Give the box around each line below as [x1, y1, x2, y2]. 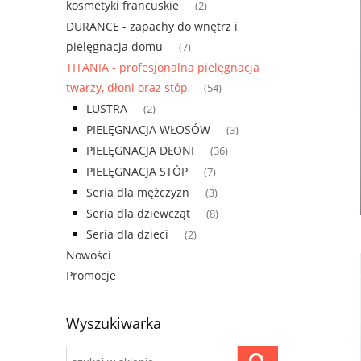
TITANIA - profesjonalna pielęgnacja [66, 60, 259, 76]
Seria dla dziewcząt [86, 205, 190, 222]
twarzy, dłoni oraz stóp [66, 80, 188, 96]
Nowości [66, 247, 111, 263]
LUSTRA [86, 101, 127, 117]
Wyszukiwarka [66, 313, 161, 334]
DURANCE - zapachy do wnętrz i [66, 19, 238, 35]
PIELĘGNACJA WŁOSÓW [86, 122, 210, 138]
